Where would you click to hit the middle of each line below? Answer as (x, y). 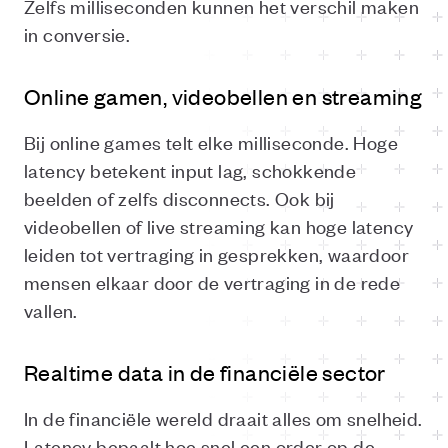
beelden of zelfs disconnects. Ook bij (179, 197)
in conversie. (77, 33)
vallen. (51, 309)
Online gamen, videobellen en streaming (223, 96)
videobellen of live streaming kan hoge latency (219, 225)
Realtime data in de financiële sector (205, 372)
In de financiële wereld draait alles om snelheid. (223, 417)
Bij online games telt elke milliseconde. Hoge (211, 141)
